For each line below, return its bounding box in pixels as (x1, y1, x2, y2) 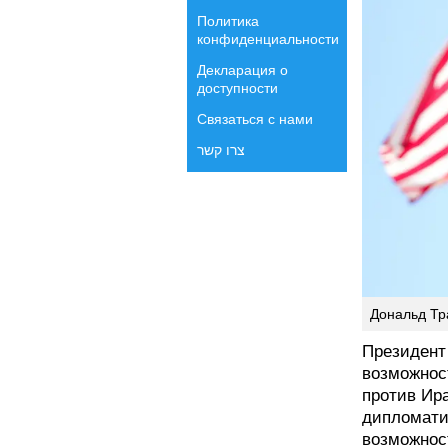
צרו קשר (197, 142, 245, 158)
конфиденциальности (197, 31, 339, 47)
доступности (197, 80, 278, 96)
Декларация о (197, 62, 288, 78)
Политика (197, 13, 259, 29)
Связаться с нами (197, 111, 313, 127)
